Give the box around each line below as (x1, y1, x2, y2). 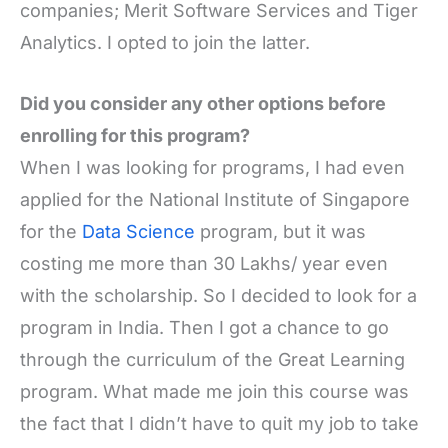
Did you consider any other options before (20, 92, 386, 114)
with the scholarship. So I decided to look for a (20, 284, 417, 306)
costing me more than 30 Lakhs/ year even (20, 252, 388, 274)
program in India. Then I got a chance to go (20, 316, 389, 338)
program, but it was (195, 220, 366, 242)
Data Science (82, 220, 195, 242)
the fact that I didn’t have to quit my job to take (20, 412, 419, 434)
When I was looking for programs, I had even (20, 156, 405, 178)
